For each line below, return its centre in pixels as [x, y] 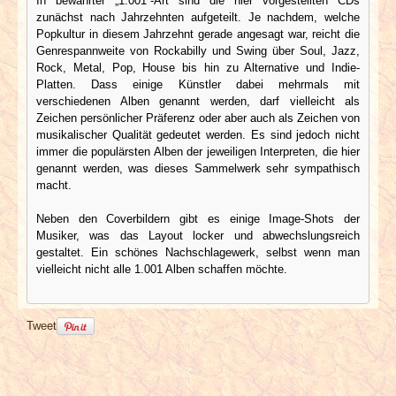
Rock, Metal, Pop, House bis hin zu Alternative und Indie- [198, 67]
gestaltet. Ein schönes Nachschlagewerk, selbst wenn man [198, 252]
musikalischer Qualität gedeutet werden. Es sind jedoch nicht [198, 134]
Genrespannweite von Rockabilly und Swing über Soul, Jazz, [198, 50]
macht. [54, 185]
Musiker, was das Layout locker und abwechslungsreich [198, 235]
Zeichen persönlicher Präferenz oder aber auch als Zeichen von [198, 118]
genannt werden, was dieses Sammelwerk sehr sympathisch [198, 168]
